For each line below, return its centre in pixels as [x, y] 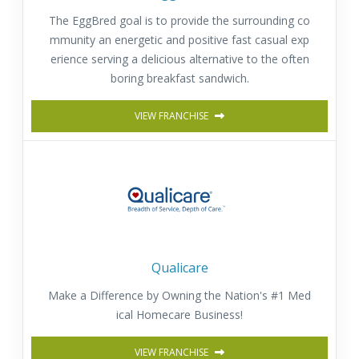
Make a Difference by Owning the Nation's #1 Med [179, 295]
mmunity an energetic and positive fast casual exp [179, 40]
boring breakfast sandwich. [179, 79]
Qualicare [179, 267]
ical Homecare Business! [179, 314]
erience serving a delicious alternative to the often [179, 59]
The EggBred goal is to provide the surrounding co [179, 21]
